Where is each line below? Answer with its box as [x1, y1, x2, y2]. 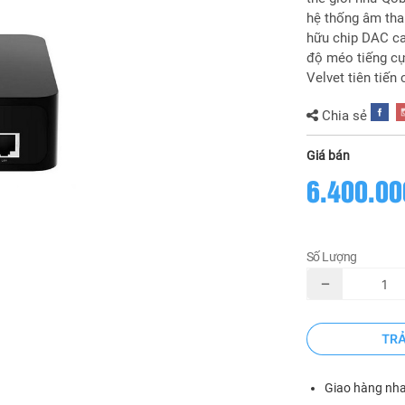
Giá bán [306, 148, 350, 164]
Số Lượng [306, 250, 357, 265]
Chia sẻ [322, 108, 367, 125]
